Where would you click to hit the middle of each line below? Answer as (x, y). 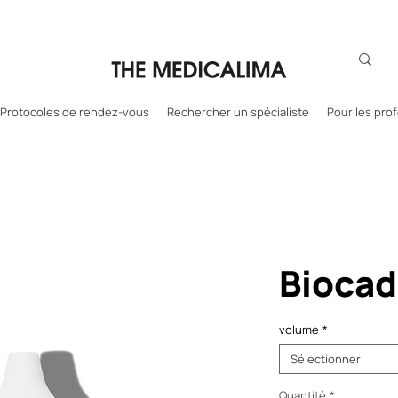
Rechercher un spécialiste (238, 111)
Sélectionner (326, 358)
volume (299, 329)
